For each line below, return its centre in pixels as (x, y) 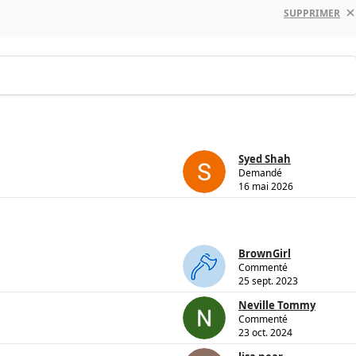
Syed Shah (265, 159)
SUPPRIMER (312, 13)
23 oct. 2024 (265, 333)
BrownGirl (265, 254)
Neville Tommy (277, 306)
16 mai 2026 (266, 187)
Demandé (260, 173)
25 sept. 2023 (268, 281)
